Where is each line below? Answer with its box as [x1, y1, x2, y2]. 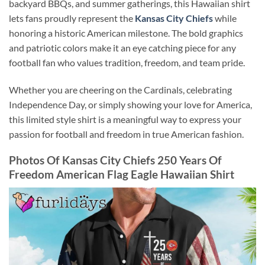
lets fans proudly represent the [9, 12, 135, 24]
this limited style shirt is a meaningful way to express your [9, 113, 241, 125]
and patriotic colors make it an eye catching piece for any [9, 41, 236, 53]
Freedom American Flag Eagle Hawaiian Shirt [9, 167, 234, 182]
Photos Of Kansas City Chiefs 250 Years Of [9, 153, 222, 167]
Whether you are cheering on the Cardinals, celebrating [9, 83, 232, 95]
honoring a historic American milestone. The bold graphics [9, 27, 243, 38]
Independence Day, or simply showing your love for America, [9, 98, 252, 110]
